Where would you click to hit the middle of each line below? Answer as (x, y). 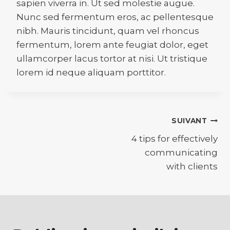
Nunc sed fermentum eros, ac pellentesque (115, 17)
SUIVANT (189, 121)
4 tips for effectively (175, 138)
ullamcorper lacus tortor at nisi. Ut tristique (112, 58)
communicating (181, 152)
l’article (43, 162)
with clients (192, 166)
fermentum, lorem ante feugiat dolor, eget (112, 44)
